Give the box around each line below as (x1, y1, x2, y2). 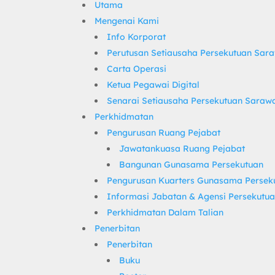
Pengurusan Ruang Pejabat (107, 127, 221, 139)
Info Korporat (107, 31, 166, 43)
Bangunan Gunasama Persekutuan (119, 159, 264, 171)
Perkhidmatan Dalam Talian (107, 207, 224, 219)
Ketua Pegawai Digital (107, 79, 200, 91)
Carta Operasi (107, 63, 167, 75)
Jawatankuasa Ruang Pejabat (119, 143, 246, 155)
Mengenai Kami (95, 15, 160, 27)
